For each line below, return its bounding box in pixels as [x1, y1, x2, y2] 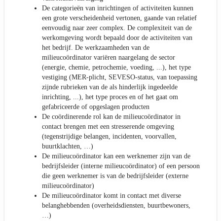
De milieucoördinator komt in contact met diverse [42, 192, 181, 200]
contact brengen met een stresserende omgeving [42, 123, 174, 131]
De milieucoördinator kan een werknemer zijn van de [42, 152, 190, 160]
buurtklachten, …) [42, 143, 93, 150]
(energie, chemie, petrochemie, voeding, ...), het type [42, 64, 191, 72]
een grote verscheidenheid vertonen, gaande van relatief [42, 14, 197, 22]
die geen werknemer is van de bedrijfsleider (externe [42, 172, 188, 180]
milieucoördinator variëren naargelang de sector [42, 54, 175, 62]
